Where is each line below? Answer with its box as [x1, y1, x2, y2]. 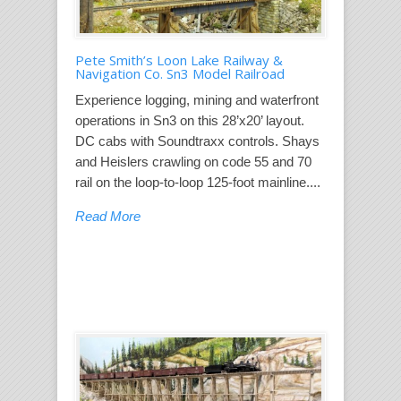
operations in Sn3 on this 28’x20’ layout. [75, 113, 304, 128]
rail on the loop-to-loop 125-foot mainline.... [75, 175, 320, 190]
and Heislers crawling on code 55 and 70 [75, 154, 311, 169]
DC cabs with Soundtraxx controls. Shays [75, 133, 320, 149]
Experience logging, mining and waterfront [75, 92, 319, 107]
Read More [75, 209, 141, 224]
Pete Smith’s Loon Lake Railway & [75, 51, 283, 69]
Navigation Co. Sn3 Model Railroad [75, 64, 285, 82]
